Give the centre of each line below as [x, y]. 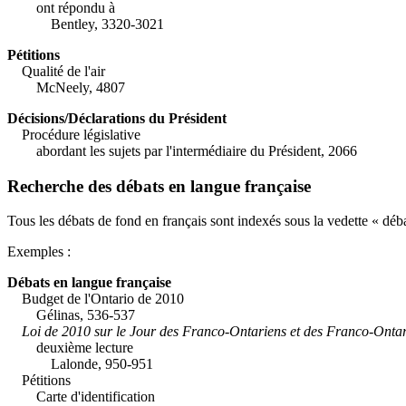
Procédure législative [81, 134]
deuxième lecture [85, 348]
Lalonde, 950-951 [80, 364]
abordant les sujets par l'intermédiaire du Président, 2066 [182, 150]
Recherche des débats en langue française [159, 186]
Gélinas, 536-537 [71, 315]
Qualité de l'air [63, 71]
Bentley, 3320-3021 [86, 24]
